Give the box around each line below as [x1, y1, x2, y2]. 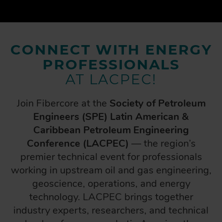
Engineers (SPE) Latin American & [33, 110, 189, 123]
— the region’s [128, 137, 196, 150]
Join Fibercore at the [16, 97, 110, 110]
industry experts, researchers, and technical [13, 204, 209, 217]
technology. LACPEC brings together [29, 190, 193, 204]
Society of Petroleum [109, 97, 206, 110]
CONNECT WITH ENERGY [10, 41, 212, 58]
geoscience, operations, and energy [32, 177, 190, 190]
